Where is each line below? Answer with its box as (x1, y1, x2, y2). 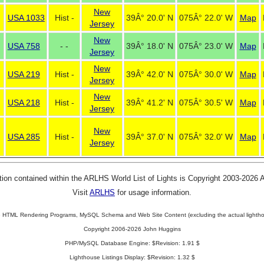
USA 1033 (7, 13, 45, 22)
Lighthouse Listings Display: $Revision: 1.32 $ (69, 254, 195, 260)
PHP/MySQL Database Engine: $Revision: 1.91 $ (64, 240, 200, 246)
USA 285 (7, 132, 40, 141)
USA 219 (7, 70, 40, 79)
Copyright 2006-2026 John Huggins (83, 226, 181, 232)
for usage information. (115, 188, 192, 197)
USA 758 (7, 41, 40, 51)
